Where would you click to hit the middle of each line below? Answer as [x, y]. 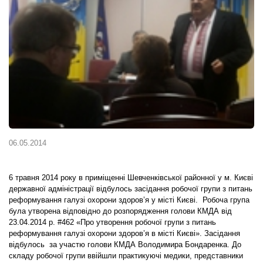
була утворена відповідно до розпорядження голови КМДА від [120, 211]
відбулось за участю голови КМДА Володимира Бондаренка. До [125, 245]
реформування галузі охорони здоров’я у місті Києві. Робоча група [129, 200]
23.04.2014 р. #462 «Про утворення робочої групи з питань [112, 222]
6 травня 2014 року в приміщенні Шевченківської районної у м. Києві [131, 178]
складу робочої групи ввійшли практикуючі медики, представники [126, 256]
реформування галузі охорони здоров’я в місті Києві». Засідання [124, 233]
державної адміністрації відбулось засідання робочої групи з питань [131, 189]
